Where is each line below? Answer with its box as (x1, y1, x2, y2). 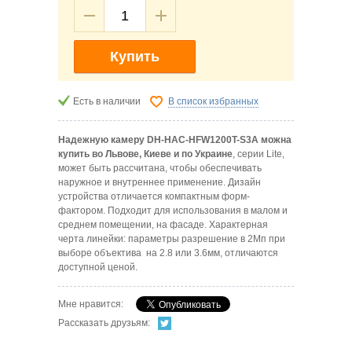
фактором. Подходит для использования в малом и (58, 205, 288, 217)
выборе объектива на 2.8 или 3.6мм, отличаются (58, 247, 278, 259)
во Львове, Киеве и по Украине (90, 148, 233, 160)
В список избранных (168, 96, 258, 108)
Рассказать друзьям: (58, 317, 150, 329)
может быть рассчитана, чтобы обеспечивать (58, 163, 262, 174)
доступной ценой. (58, 262, 137, 273)
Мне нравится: (58, 299, 123, 310)
